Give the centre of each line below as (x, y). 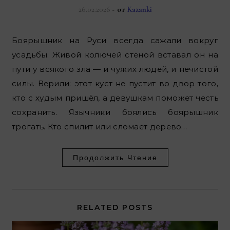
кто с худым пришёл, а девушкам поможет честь (115, 98)
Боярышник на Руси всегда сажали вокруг (15, 41)
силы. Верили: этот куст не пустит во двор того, (115, 84)
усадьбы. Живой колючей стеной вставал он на (115, 55)
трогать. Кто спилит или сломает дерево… (100, 127)
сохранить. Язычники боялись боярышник (115, 112)
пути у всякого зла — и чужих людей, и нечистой (115, 69)
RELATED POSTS (115, 208)
